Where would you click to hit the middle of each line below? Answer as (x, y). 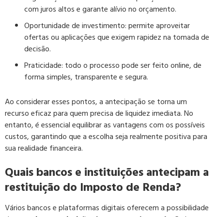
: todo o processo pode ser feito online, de (132, 66)
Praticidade (43, 66)
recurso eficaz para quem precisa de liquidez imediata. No (99, 114)
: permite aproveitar (157, 26)
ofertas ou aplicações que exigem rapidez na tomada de (117, 38)
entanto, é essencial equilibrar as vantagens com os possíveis (105, 125)
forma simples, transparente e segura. (86, 77)
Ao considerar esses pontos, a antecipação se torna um (96, 102)
